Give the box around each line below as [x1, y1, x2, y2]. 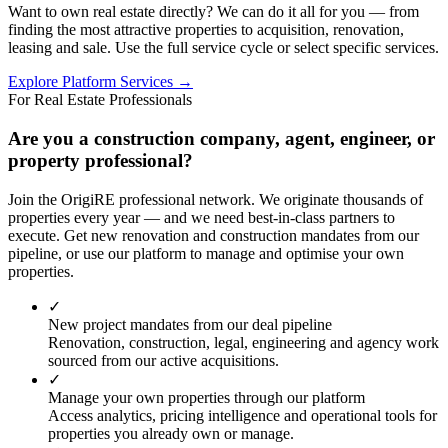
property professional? [8, 149, 193, 171]
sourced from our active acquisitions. [48, 351, 279, 369]
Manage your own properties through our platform [48, 388, 365, 406]
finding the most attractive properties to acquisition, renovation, [8, 21, 404, 39]
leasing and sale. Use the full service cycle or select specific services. [8, 39, 439, 57]
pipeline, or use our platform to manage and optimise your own [8, 244, 404, 262]
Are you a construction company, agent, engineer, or [8, 127, 435, 149]
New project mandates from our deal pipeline [48, 315, 332, 333]
